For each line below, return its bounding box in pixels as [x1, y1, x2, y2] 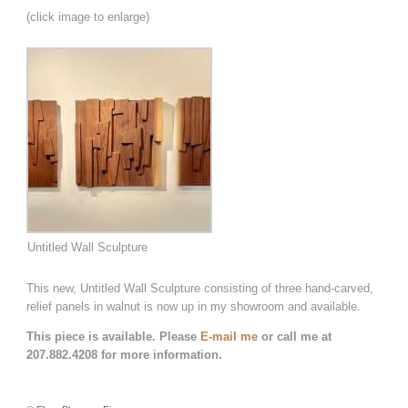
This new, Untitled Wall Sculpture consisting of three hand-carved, [26, 281, 374, 296]
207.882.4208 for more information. [26, 348, 223, 362]
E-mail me [200, 330, 259, 344]
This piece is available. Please [26, 330, 201, 344]
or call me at [258, 330, 332, 344]
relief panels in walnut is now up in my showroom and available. [26, 300, 362, 314]
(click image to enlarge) [26, 9, 150, 24]
